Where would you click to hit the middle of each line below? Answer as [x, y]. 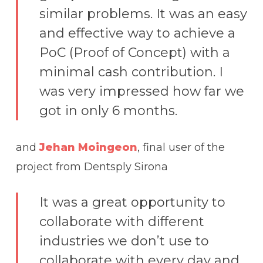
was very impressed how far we [141, 92]
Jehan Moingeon [88, 148]
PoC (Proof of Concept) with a [134, 53]
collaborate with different [122, 222]
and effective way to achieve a [137, 33]
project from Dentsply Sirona [92, 167]
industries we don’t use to [124, 241]
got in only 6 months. [108, 111]
